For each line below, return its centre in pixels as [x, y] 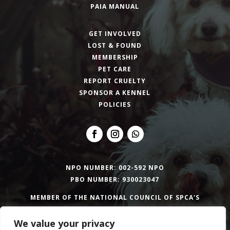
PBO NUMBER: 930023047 [115, 179]
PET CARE [115, 69]
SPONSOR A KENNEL [115, 92]
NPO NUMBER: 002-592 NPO [115, 167]
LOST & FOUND [115, 45]
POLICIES [115, 104]
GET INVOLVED [115, 33]
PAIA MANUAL [115, 6]
